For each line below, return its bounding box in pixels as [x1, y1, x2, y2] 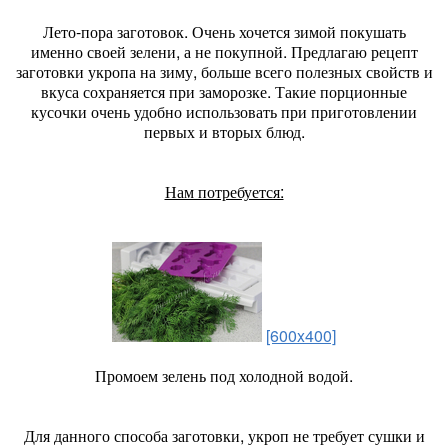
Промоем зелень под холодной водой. [95, 364, 353, 387]
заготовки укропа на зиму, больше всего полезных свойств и [15, 60, 433, 83]
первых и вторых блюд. [143, 120, 305, 143]
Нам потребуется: [164, 180, 284, 203]
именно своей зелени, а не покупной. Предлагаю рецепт [30, 40, 418, 63]
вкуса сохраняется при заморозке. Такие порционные [41, 80, 407, 103]
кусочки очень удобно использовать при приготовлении [31, 100, 417, 123]
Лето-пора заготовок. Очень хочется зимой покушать [42, 20, 406, 43]
